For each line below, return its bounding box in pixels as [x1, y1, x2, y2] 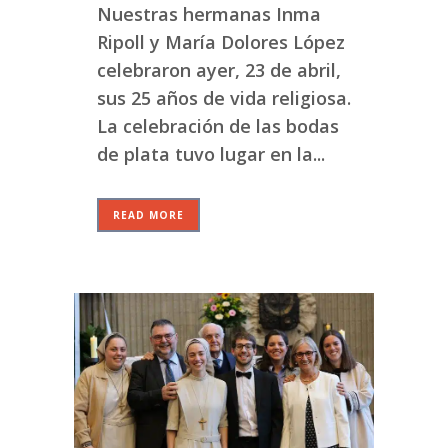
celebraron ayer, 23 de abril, [97, 57, 341, 82]
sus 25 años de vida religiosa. [97, 85, 351, 110]
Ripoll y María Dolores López [97, 29, 345, 54]
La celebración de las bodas [97, 113, 339, 138]
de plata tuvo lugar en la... [97, 141, 325, 166]
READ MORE [113, 207, 184, 222]
